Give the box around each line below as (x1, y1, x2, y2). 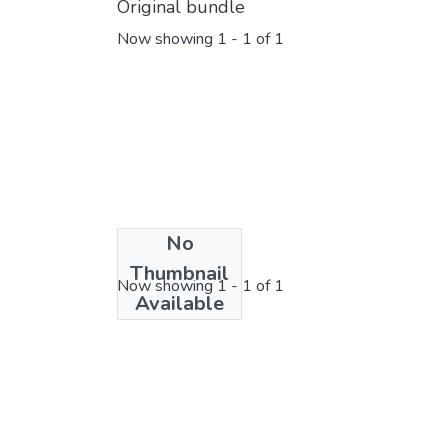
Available (135, 289, 224, 317)
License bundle (117, 241, 241, 266)
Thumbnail (130, 259, 229, 287)
